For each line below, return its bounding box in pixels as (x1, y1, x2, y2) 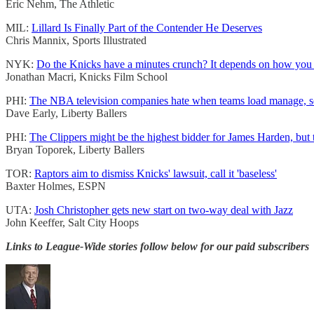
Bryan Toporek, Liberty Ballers (6, 144, 144, 156)
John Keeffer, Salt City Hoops (6, 217, 139, 229)
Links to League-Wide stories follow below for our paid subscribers (6, 240, 309, 253)
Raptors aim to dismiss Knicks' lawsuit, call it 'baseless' (34, 168, 277, 180)
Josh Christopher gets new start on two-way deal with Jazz (34, 204, 293, 217)
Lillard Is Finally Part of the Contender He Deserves (32, 22, 262, 34)
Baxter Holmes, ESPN (6, 180, 106, 193)
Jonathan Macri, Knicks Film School (6, 71, 168, 83)
